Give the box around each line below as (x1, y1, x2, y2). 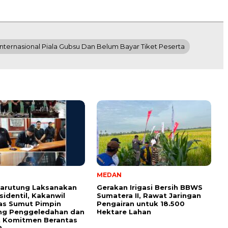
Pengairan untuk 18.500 (97, 199, 185, 208)
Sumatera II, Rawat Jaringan (97, 191, 201, 200)
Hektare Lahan (97, 208, 151, 216)
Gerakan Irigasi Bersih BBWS (97, 183, 203, 192)
